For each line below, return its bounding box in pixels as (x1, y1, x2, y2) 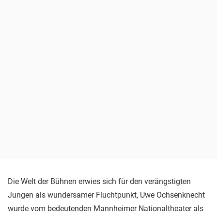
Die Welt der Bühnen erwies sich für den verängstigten (8, 176, 191, 186)
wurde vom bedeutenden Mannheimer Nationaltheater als (8, 203, 203, 213)
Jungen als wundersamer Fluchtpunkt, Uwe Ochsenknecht (8, 190, 205, 200)
